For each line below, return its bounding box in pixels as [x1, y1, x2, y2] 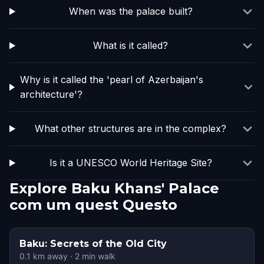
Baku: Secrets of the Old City [19, 238, 167, 249]
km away [31, 251, 68, 261]
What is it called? [93, 39, 169, 51]
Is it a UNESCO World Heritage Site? [49, 157, 212, 169]
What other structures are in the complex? [35, 123, 227, 134]
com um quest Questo [9, 196, 177, 213]
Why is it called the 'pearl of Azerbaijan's [19, 74, 203, 85]
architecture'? [19, 88, 82, 100]
